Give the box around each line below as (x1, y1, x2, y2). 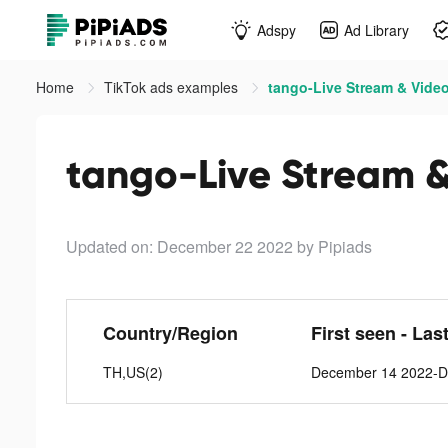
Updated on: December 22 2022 (66, 235, 293, 258)
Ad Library (344, 19, 409, 40)
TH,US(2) (103, 362, 164, 382)
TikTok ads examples (104, 77, 242, 97)
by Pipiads (297, 235, 372, 258)
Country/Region (103, 320, 239, 346)
